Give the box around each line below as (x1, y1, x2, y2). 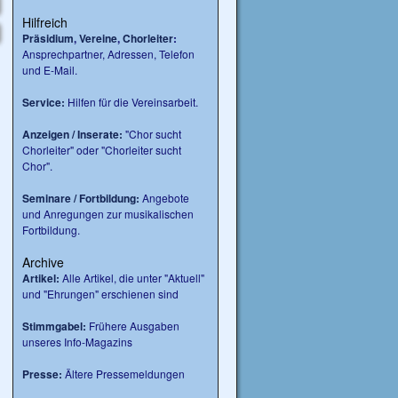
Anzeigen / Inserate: (22, 126, 123, 142)
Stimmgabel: (22, 318, 86, 334)
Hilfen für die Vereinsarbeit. (65, 94, 198, 109)
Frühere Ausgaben (86, 318, 179, 333)
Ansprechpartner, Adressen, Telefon (22, 46, 195, 61)
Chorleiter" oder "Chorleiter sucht (22, 142, 181, 157)
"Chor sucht (123, 126, 181, 141)
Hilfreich (22, 13, 68, 31)
